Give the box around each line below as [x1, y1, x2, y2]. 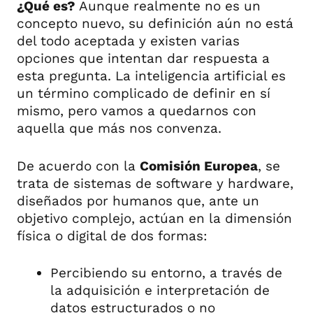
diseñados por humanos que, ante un [17, 192, 259, 209]
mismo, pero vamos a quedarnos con [17, 103, 256, 119]
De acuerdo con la [17, 157, 140, 174]
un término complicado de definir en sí [17, 85, 270, 102]
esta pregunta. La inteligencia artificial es [17, 68, 286, 85]
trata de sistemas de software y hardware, [17, 175, 293, 191]
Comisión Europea [140, 157, 258, 174]
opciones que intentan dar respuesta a [17, 50, 270, 67]
